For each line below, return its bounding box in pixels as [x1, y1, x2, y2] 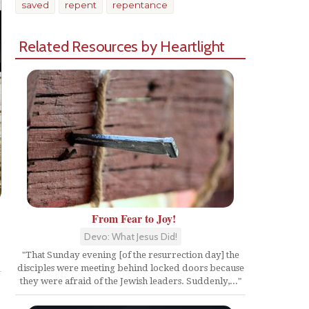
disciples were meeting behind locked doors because [17, 263, 244, 274]
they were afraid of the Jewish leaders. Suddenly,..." [19, 276, 241, 287]
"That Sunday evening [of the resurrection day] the [21, 250, 239, 261]
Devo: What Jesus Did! [83, 230, 177, 243]
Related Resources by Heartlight [19, 37, 226, 56]
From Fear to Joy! [92, 210, 176, 227]
